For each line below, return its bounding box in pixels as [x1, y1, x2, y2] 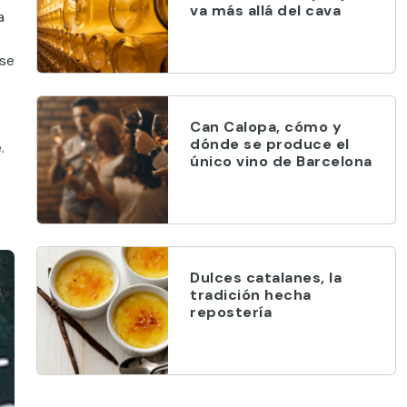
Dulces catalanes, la [190, 268, 342, 287]
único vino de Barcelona [190, 152, 372, 171]
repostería [190, 303, 272, 322]
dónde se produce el [190, 134, 350, 154]
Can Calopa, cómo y [190, 117, 342, 136]
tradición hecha [190, 285, 312, 304]
